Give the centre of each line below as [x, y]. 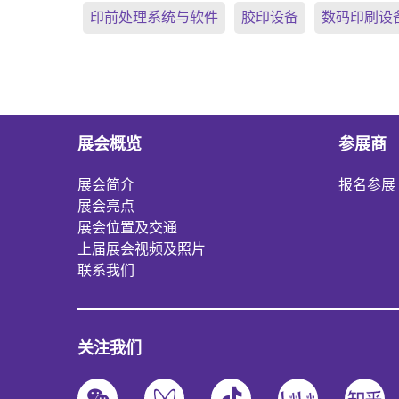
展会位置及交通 [127, 227]
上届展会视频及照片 [142, 248]
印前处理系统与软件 [154, 17]
